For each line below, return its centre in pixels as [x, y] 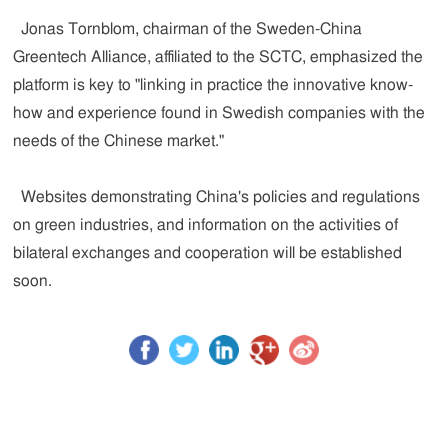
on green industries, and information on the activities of [206, 225]
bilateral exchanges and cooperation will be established [208, 253]
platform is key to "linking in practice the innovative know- [213, 85]
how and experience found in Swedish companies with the [219, 113]
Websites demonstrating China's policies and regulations [217, 197]
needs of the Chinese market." [119, 141]
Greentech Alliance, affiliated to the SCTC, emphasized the [218, 57]
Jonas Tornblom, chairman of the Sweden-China [188, 29]
